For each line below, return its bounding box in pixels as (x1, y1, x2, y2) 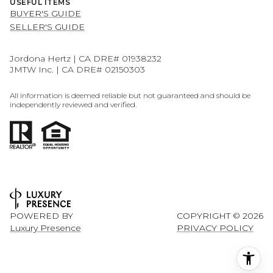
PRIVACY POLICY (177, 222, 253, 233)
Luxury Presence (10, 222, 81, 233)
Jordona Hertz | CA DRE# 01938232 (10, 52, 161, 64)
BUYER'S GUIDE (10, 7, 81, 19)
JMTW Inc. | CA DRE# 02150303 (10, 63, 145, 75)
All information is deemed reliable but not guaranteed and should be (10, 91, 250, 101)
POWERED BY (10, 210, 73, 221)
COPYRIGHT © (177, 210, 243, 221)
